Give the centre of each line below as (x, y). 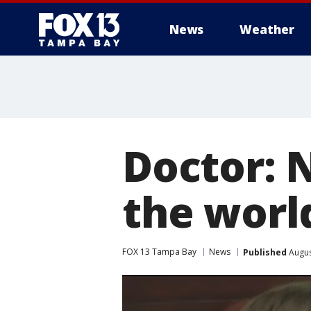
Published (265, 252)
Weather (267, 30)
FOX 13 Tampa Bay (159, 252)
